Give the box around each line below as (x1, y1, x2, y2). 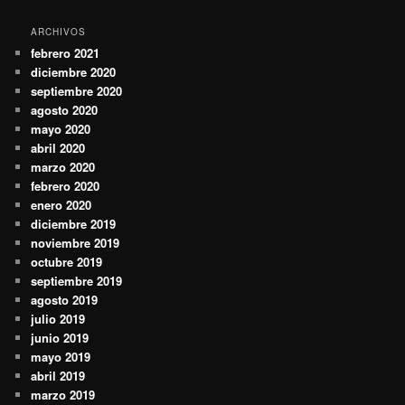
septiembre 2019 (31, 271, 123, 289)
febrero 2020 (31, 176, 100, 194)
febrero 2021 (31, 43, 100, 61)
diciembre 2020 (31, 62, 117, 80)
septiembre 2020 (31, 81, 123, 99)
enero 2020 (31, 195, 92, 213)
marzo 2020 (31, 157, 96, 175)
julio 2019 (31, 309, 86, 327)
